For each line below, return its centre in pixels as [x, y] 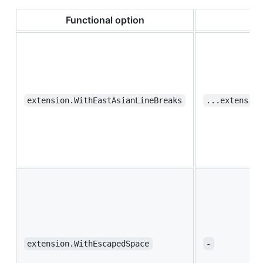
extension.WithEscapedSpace [88, 244]
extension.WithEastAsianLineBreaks [105, 101]
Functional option [105, 20]
